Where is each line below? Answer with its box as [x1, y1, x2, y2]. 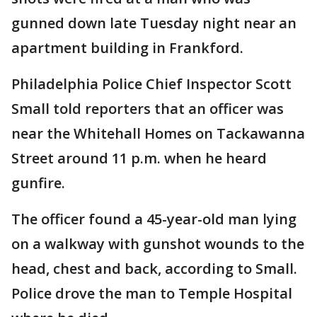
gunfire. [11, 173, 69, 193]
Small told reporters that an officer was [11, 99, 284, 119]
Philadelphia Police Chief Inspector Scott [11, 74, 292, 94]
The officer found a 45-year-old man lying [11, 209, 296, 229]
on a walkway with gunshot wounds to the [11, 234, 304, 254]
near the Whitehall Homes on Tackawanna [11, 124, 305, 144]
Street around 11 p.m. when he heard [11, 149, 267, 168]
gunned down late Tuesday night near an [11, 13, 296, 33]
